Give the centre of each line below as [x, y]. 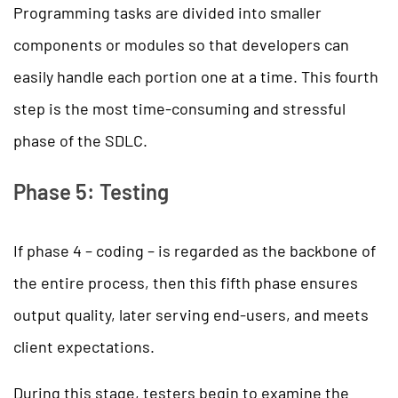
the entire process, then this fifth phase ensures [186, 282]
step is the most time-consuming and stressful [179, 108]
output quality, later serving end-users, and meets [191, 314]
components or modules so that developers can [181, 44]
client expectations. [84, 346]
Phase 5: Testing [91, 191]
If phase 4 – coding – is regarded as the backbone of [195, 250]
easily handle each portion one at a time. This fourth [196, 76]
